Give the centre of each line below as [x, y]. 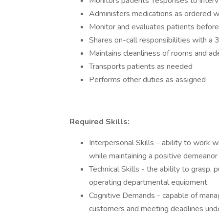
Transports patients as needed [141, 66]
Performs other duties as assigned [147, 80]
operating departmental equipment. [149, 182]
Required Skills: [99, 122]
